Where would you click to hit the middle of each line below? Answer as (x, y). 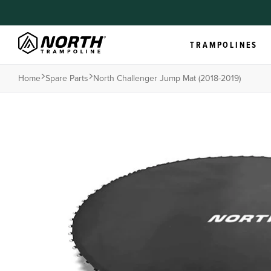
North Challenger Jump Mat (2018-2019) (167, 78)
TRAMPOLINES (224, 46)
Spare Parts (67, 78)
